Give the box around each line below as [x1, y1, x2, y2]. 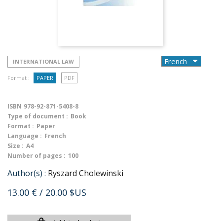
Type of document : [7, 112, 68, 120]
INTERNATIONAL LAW [13, 58, 74, 65]
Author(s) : [7, 168, 46, 179]
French [44, 132, 66, 140]
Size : [7, 142, 24, 150]
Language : [7, 132, 42, 140]
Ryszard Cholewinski [48, 168, 123, 179]
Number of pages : [7, 151, 66, 160]
